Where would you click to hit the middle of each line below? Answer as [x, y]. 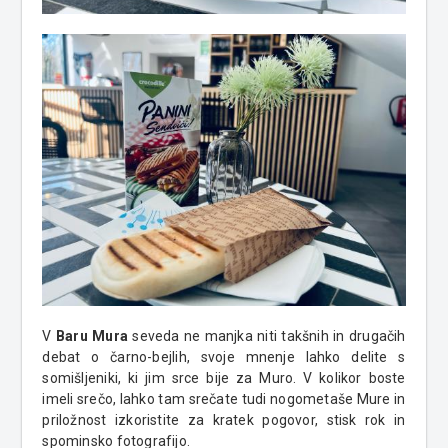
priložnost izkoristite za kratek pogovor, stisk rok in [224, 419]
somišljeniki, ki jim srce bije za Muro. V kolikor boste [224, 377]
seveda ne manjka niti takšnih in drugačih [266, 335]
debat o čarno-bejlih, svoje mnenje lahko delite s [224, 356]
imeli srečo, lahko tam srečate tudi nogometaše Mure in [224, 398]
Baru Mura [91, 335]
